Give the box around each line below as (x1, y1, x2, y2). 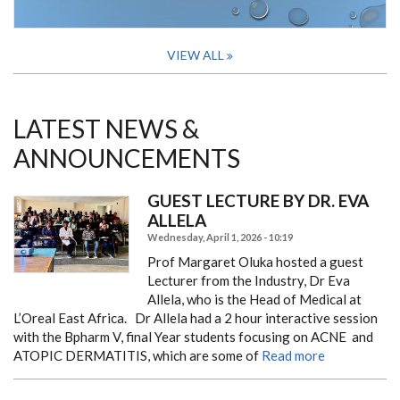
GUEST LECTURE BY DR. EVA (147, 189, 369, 211)
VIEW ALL (167, 46, 224, 62)
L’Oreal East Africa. (13, 309, 127, 326)
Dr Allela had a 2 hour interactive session (135, 309, 378, 326)
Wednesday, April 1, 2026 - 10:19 (147, 230, 293, 243)
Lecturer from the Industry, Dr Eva (147, 271, 350, 288)
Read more (262, 346, 325, 363)
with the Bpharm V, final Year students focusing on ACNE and (13, 328, 373, 345)
